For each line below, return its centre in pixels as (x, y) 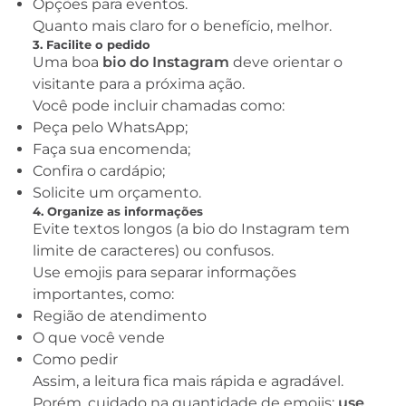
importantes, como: (103, 295)
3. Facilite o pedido (92, 45)
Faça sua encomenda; (111, 150)
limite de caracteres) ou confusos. (153, 251)
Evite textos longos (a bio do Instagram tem (191, 229)
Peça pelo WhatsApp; (110, 128)
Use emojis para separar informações (164, 273)
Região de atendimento (120, 316)
